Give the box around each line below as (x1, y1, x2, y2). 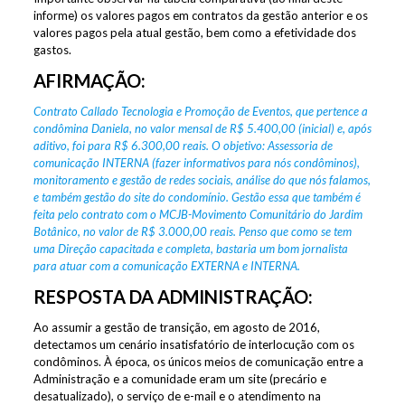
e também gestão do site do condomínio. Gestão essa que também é (33, 189, 361, 204)
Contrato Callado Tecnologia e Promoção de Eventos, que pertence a (33, 103, 368, 118)
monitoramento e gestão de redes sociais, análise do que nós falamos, (33, 172, 371, 187)
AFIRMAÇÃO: (33, 69, 146, 91)
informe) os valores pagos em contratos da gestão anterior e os (33, 7, 368, 23)
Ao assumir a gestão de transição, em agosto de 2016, (33, 319, 320, 334)
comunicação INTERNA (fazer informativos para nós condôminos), (33, 155, 360, 170)
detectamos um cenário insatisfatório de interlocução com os (33, 336, 354, 352)
